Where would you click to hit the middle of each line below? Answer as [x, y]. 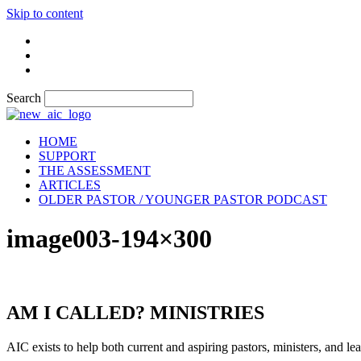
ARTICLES [70, 185]
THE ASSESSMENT [95, 170]
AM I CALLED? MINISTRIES [135, 312]
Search [24, 98]
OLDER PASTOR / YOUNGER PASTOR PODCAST [183, 199]
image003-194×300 [109, 239]
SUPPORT [67, 156]
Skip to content [45, 13]
